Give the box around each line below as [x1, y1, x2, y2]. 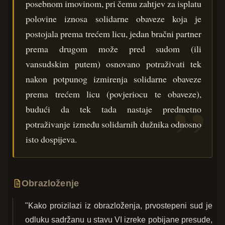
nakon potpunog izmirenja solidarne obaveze [26, 72, 202, 85]
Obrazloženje [22, 178, 79, 189]
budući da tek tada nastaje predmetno [26, 102, 202, 115]
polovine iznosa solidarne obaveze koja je [26, 12, 202, 25]
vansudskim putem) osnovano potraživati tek [26, 57, 202, 70]
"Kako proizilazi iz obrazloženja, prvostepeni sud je [25, 201, 212, 210]
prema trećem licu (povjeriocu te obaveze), [26, 87, 202, 100]
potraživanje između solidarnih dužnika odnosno [26, 118, 202, 130]
